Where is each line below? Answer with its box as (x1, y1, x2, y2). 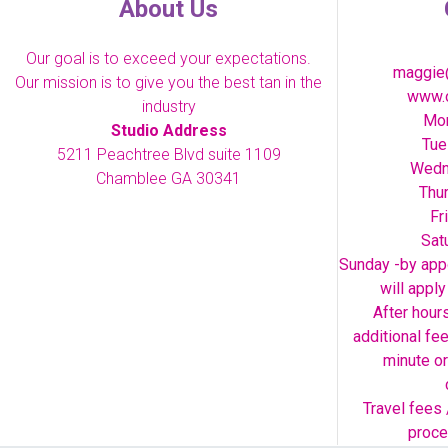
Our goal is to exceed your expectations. (26, 49, 312, 68)
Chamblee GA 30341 (96, 169, 242, 188)
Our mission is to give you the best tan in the (15, 73, 323, 92)
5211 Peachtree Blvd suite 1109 (56, 145, 281, 164)
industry (141, 97, 196, 116)
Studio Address (110, 121, 227, 140)
